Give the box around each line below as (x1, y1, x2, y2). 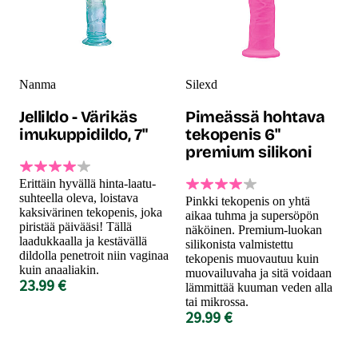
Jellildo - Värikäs (19, 106, 137, 126)
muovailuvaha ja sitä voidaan (185, 265, 332, 280)
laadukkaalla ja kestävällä (19, 233, 147, 248)
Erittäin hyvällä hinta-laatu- (19, 176, 156, 190)
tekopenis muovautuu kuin (185, 251, 319, 265)
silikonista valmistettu (185, 237, 293, 251)
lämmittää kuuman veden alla (185, 280, 332, 294)
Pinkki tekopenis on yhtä (185, 193, 310, 208)
